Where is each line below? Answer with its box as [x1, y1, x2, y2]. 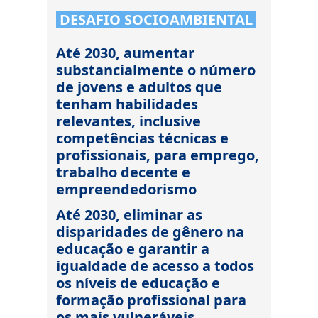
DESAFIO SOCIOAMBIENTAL [60, 10, 253, 29]
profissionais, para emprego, [56, 146, 259, 165]
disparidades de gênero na [56, 222, 244, 241]
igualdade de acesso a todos [56, 256, 254, 275]
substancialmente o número [56, 60, 256, 79]
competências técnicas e [56, 128, 229, 148]
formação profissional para [56, 290, 246, 309]
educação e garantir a [56, 239, 209, 258]
